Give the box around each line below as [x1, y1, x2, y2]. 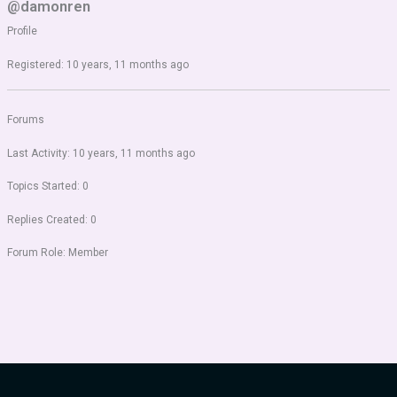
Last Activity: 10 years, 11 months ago [6, 147, 195, 160]
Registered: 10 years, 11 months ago [6, 58, 189, 71]
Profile [6, 25, 37, 37]
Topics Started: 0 [6, 180, 89, 193]
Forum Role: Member [6, 245, 108, 259]
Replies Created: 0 [6, 213, 97, 226]
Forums [6, 113, 44, 127]
